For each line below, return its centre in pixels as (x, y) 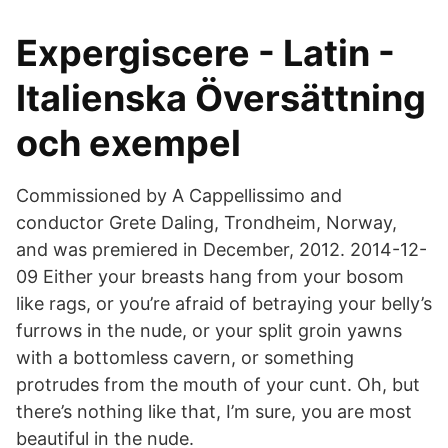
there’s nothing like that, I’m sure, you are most (214, 411)
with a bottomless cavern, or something (185, 357)
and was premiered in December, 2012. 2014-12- (221, 249)
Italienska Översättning (221, 98)
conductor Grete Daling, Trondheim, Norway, (206, 222)
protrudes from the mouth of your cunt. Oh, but (218, 384)
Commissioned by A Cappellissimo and (179, 195)
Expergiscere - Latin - (205, 53)
